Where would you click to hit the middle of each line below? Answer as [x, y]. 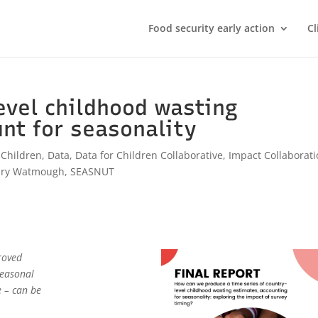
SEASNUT [93, 171]
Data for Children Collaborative [149, 155]
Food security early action [211, 28]
